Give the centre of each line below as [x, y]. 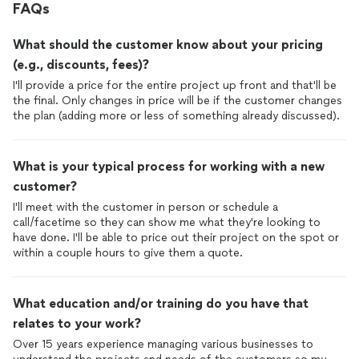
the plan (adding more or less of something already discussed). [176, 116]
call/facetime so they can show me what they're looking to [167, 222]
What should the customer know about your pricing [168, 44]
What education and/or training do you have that [161, 303]
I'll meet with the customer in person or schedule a [145, 207]
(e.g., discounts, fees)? [81, 65]
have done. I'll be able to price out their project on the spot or [176, 238]
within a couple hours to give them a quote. [128, 253]
